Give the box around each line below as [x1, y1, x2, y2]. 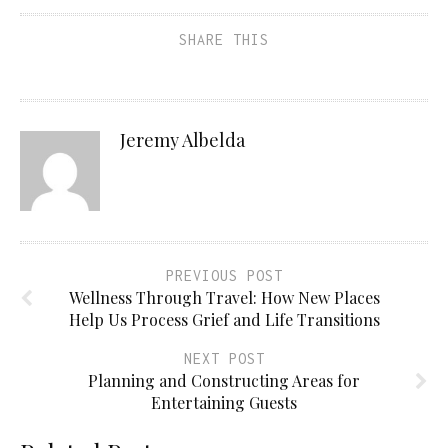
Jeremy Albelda [120, 127, 245, 152]
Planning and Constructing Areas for [88, 369, 360, 391]
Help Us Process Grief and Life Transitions [68, 308, 380, 330]
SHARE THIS [179, 30, 269, 48]
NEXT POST [183, 349, 265, 367]
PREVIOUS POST [165, 266, 283, 284]
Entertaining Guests [151, 391, 297, 413]
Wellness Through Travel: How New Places [68, 286, 380, 308]
